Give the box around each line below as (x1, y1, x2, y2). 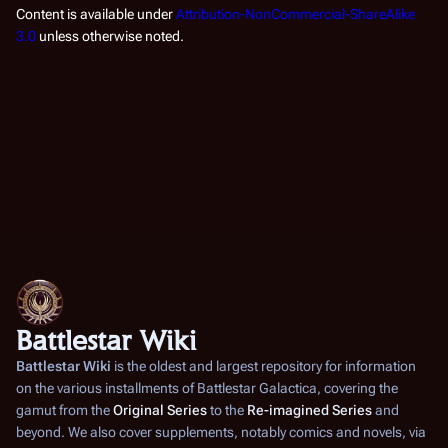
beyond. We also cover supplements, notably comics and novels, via (16, 424, 426, 440)
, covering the (317, 380, 398, 396)
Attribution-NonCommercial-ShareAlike (176, 6, 415, 22)
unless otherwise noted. (36, 28, 184, 44)
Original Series (113, 402, 207, 418)
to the (207, 402, 247, 418)
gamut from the (16, 402, 113, 418)
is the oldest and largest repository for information (111, 358, 416, 374)
